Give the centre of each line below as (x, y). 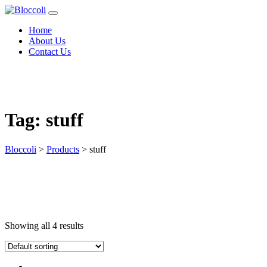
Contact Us (50, 52)
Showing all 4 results (44, 225)
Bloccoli (21, 149)
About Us (47, 41)
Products (63, 149)
